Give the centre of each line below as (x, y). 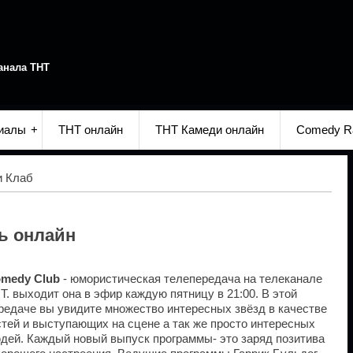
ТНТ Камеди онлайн (210, 130)
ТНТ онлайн (91, 130)
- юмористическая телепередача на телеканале (191, 279)
